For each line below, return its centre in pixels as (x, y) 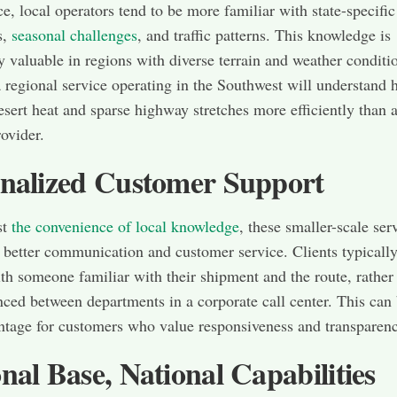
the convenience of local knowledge (125, 226)
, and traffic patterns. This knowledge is (264, 35)
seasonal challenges (74, 35)
